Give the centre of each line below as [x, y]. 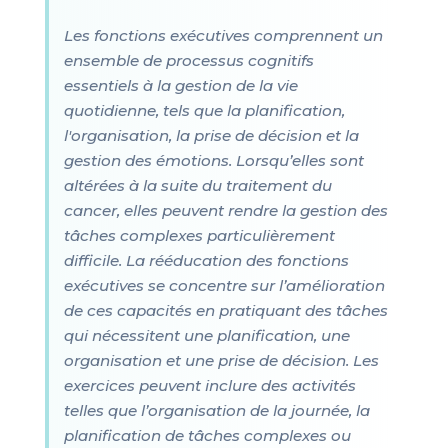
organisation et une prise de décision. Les [221, 360]
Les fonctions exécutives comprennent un [223, 35]
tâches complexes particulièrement [199, 235]
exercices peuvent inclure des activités [209, 385]
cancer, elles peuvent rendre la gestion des [225, 210]
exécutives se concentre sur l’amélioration [224, 285]
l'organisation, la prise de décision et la [211, 135]
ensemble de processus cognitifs [188, 60]
